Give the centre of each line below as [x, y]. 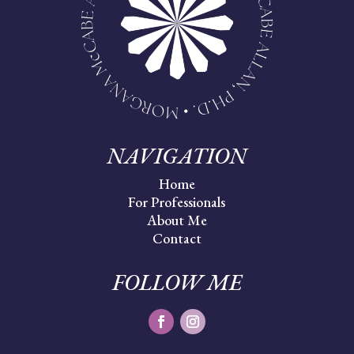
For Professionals [177, 202]
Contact [177, 239]
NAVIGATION [177, 156]
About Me [177, 220]
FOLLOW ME [177, 282]
